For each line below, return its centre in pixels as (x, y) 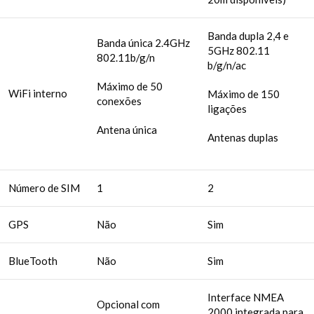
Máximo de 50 (130, 86)
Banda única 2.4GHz (143, 42)
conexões (119, 101)
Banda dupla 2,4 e (248, 35)
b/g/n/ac (227, 65)
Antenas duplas (243, 137)
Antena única (127, 129)
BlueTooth (33, 260)
